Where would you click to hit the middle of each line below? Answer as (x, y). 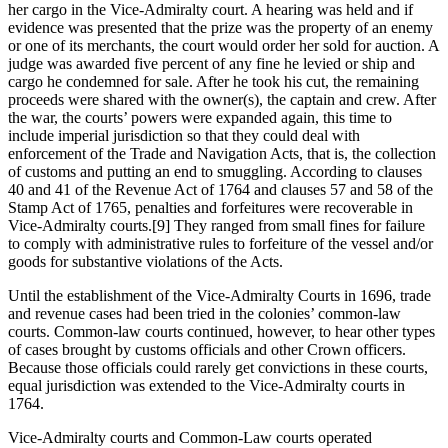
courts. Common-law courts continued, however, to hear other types (221, 332)
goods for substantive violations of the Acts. (145, 262)
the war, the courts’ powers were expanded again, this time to (200, 118)
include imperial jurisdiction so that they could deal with (184, 136)
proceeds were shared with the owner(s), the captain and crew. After (222, 100)
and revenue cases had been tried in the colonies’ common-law (204, 314)
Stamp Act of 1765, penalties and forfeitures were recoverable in (210, 208)
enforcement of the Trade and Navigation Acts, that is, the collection (222, 154)
